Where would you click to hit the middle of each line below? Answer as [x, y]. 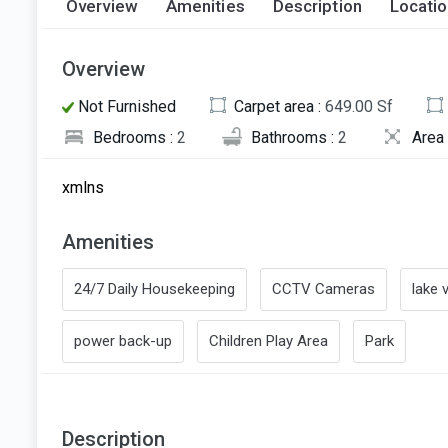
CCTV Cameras [323, 288]
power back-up [123, 340]
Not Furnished [125, 107]
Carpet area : [279, 107]
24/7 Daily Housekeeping [154, 288]
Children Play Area [268, 340]
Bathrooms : [294, 137]
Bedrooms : [135, 137]
